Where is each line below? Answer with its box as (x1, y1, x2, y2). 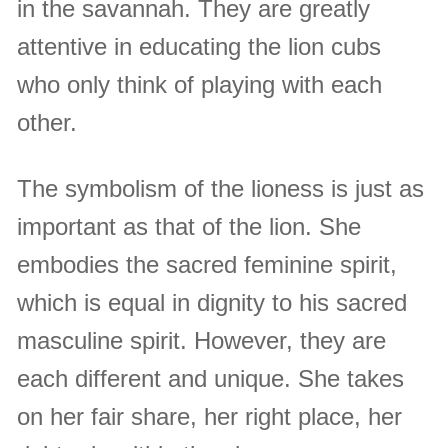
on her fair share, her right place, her (17, 403, 403, 431)
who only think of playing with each (17, 70, 383, 98)
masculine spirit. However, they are (17, 327, 387, 355)
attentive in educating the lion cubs (17, 32, 382, 60)
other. (17, 108, 78, 136)
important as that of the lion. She (17, 213, 362, 241)
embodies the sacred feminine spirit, (17, 251, 398, 279)
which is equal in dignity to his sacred (17, 289, 408, 317)
